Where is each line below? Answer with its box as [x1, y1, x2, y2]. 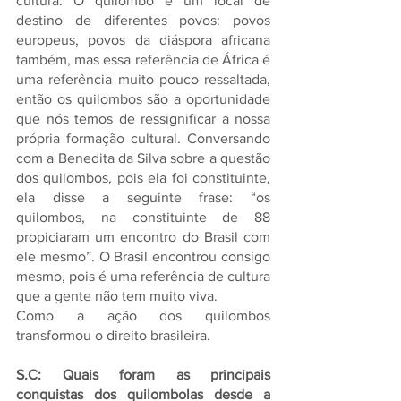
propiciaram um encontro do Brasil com [16, 229, 270, 244]
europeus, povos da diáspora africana [16, 32, 270, 47]
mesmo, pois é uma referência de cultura [16, 269, 270, 284]
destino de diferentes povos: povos [16, 13, 270, 28]
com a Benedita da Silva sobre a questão [16, 150, 270, 166]
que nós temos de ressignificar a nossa [16, 111, 270, 126]
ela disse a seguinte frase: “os [16, 190, 270, 205]
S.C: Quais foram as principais [16, 367, 270, 382]
